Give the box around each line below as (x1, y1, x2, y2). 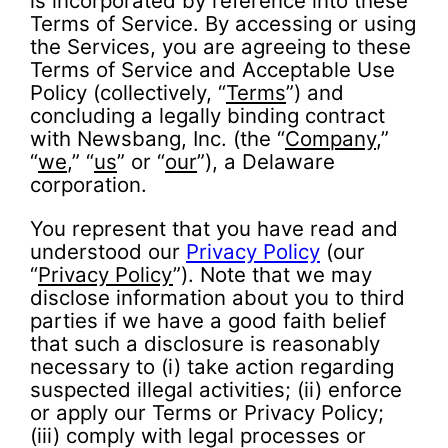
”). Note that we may (173, 261, 372, 287)
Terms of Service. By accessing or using (30, 11, 416, 37)
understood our (30, 238, 186, 264)
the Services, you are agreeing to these (30, 34, 411, 60)
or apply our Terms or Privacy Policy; (30, 399, 384, 425)
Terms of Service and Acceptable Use (30, 57, 395, 83)
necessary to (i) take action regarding (30, 353, 394, 379)
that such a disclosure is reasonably (30, 330, 380, 356)
